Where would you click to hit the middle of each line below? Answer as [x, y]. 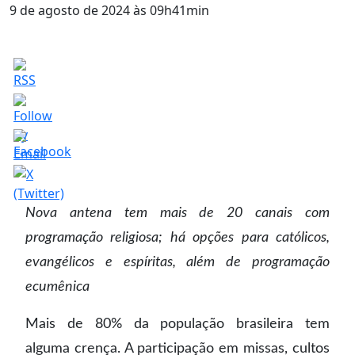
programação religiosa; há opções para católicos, [177, 237]
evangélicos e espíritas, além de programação [177, 262]
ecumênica [57, 286]
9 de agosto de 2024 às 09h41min [109, 10]
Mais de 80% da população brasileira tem [177, 324]
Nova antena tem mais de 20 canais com [177, 213]
